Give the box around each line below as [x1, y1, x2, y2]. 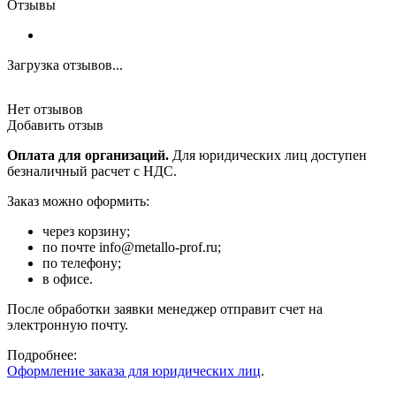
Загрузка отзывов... [7, 57, 123, 73]
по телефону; [42, 255, 121, 271]
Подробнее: [7, 347, 77, 363]
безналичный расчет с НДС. [7, 164, 177, 179]
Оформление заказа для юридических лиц [7, 363, 261, 379]
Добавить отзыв [7, 118, 103, 133]
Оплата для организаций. [7, 148, 169, 164]
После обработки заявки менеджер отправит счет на [7, 301, 323, 317]
